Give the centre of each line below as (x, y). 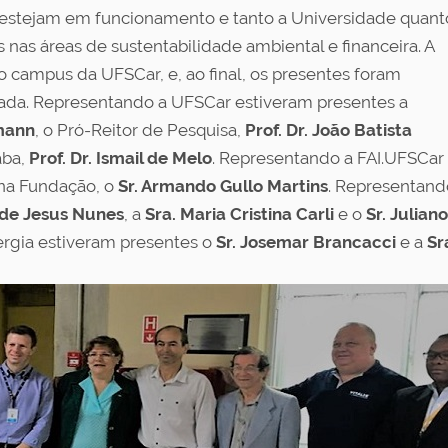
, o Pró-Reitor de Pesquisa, (140, 129)
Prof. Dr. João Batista (328, 129)
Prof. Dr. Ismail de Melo (120, 157)
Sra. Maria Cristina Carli (237, 213)
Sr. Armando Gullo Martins (221, 185)
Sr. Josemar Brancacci (304, 241)
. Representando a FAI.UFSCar (328, 157)
